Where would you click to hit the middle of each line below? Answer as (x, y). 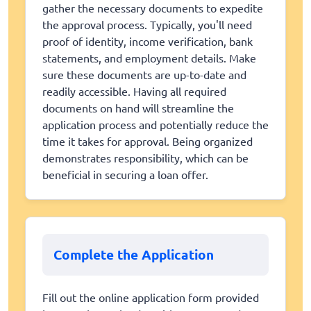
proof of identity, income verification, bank (148, 41)
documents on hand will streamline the (138, 107)
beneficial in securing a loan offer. (125, 174)
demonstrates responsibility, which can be (145, 157)
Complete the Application (134, 254)
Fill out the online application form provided (151, 297)
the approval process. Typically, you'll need (147, 24)
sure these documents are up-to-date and (144, 74)
